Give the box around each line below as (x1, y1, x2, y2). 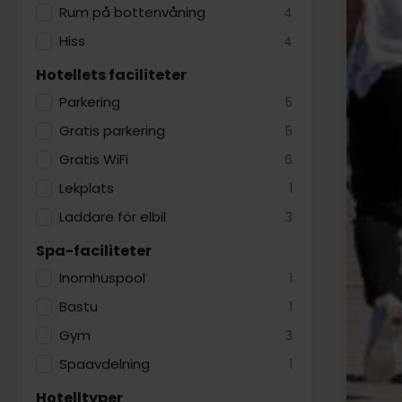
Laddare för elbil (59, 207, 167, 226)
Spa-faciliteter (36, 240, 152, 261)
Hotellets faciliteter (36, 65, 187, 85)
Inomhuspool (59, 268, 146, 287)
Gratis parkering (59, 121, 166, 140)
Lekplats (59, 179, 115, 197)
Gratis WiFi (59, 150, 129, 169)
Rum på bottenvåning (59, 3, 206, 22)
